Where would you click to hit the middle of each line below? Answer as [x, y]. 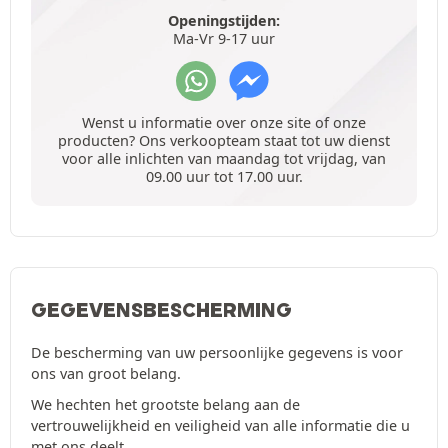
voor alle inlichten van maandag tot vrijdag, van [224, 159]
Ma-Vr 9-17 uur [224, 39]
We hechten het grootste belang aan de [165, 405]
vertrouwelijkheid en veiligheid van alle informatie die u [220, 426]
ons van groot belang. [106, 374]
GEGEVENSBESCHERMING [161, 310]
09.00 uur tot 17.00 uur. [224, 177]
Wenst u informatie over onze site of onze [224, 123]
